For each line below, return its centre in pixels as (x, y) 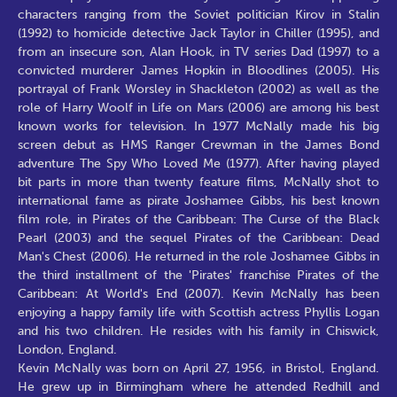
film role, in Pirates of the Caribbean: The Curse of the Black (198, 219)
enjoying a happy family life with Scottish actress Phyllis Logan (198, 312)
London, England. (67, 349)
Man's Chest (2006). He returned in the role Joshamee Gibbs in (198, 256)
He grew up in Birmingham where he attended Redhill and (198, 386)
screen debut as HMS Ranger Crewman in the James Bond (198, 144)
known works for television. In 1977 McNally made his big (198, 126)
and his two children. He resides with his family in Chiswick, (198, 331)
